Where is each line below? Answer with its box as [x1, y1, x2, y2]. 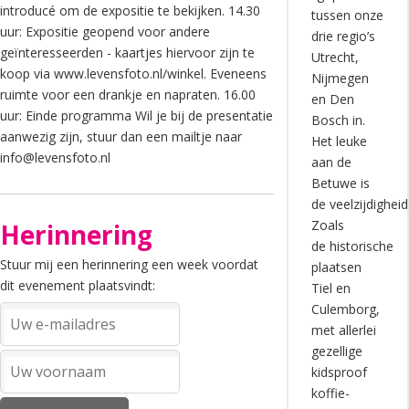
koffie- [310, 384, 350, 402]
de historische [310, 237, 393, 255]
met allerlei [310, 321, 376, 339]
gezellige [310, 342, 362, 360]
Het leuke [310, 132, 367, 150]
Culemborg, [310, 300, 380, 318]
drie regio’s [310, 27, 375, 45]
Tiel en [310, 279, 351, 297]
